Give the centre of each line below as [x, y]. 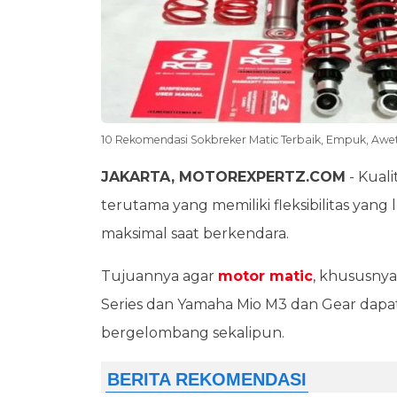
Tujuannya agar [160, 276]
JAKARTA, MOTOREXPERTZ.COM [223, 177]
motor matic [265, 276]
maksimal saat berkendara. [195, 234]
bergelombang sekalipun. [193, 333]
